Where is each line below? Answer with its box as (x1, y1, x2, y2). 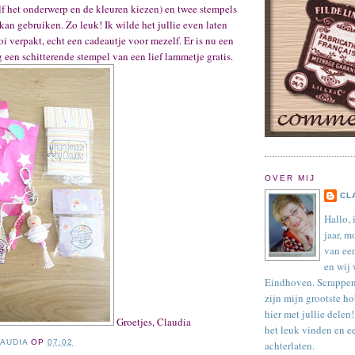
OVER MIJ (265, 173, 316, 182)
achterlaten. (265, 338, 315, 353)
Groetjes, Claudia (114, 314, 191, 329)
